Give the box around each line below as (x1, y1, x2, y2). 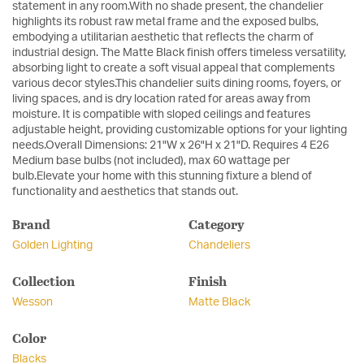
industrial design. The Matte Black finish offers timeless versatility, (12, 47, 346, 59)
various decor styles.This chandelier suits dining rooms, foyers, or (12, 78, 341, 90)
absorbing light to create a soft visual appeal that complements (12, 63, 335, 75)
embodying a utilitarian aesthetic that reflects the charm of (12, 32, 314, 44)
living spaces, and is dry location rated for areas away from (12, 93, 310, 106)
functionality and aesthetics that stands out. (12, 186, 238, 198)
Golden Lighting (12, 240, 93, 252)
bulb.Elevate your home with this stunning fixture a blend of (12, 171, 312, 183)
